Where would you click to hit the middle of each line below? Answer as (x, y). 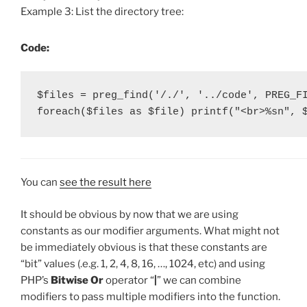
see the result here (106, 183)
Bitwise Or (77, 280)
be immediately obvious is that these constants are (144, 247)
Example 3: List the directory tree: (102, 12)
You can (40, 183)
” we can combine (199, 280)
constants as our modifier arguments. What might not (150, 231)
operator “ (129, 280)
